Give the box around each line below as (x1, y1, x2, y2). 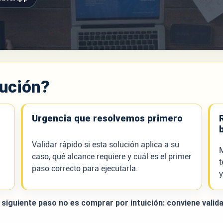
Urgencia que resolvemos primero (31, 113, 183, 124)
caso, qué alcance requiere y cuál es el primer (31, 152, 192, 161)
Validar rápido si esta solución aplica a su (31, 140, 179, 149)
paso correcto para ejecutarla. (31, 164, 138, 173)
